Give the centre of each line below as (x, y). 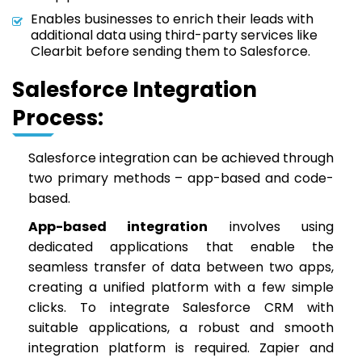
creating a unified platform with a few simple (181, 287)
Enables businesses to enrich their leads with (172, 19)
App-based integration (118, 227)
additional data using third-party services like (174, 35)
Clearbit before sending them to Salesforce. (170, 51)
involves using (271, 227)
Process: (58, 118)
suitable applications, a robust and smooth (181, 328)
